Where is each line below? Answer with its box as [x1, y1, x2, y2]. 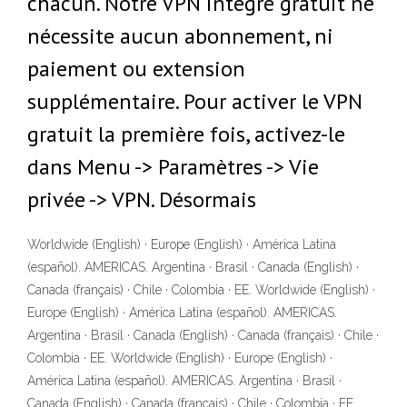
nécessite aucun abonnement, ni [27, 22, 333, 50]
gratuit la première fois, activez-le [27, 120, 345, 148]
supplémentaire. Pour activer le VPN [27, 87, 362, 115]
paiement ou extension [27, 55, 245, 83]
